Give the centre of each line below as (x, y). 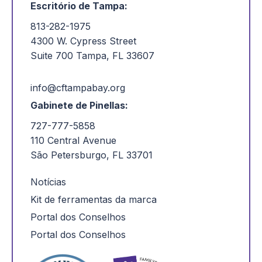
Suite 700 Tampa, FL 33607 (92, 55)
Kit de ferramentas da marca (94, 199)
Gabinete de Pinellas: (79, 105)
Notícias (48, 182)
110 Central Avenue (73, 140)
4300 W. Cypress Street (83, 41)
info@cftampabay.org (78, 87)
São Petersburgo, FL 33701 (92, 155)
